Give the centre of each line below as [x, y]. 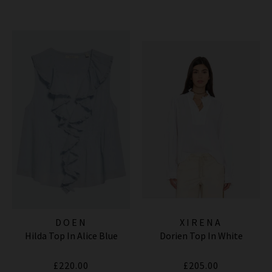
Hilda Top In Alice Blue [71, 235]
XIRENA [201, 222]
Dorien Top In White [201, 235]
